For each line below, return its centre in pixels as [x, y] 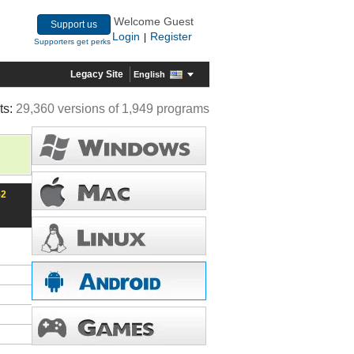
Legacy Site [97, 74]
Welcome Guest [154, 21]
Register [171, 36]
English [149, 74]
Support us [74, 24]
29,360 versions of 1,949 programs [113, 109]
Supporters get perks [72, 41]
